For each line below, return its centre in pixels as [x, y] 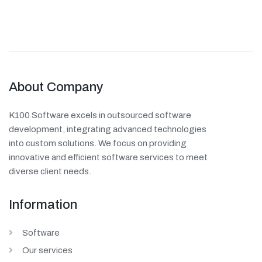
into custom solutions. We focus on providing [98, 144]
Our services [47, 251]
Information [43, 205]
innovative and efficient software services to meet [108, 158]
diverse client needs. [50, 172]
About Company [56, 87]
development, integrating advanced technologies [108, 130]
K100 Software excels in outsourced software [100, 116]
